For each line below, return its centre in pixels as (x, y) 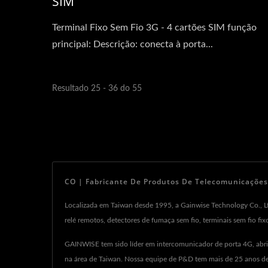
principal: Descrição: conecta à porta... (133, 44)
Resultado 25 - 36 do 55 (97, 89)
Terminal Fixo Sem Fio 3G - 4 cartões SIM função (154, 28)
